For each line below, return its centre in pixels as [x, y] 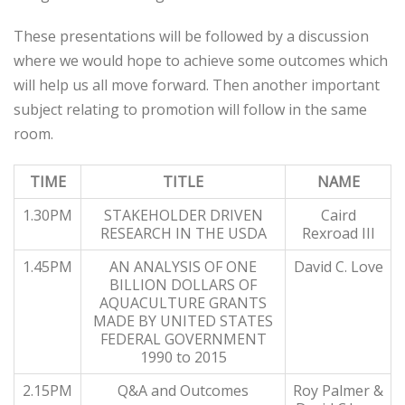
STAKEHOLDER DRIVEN [183, 215]
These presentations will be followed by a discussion [191, 36]
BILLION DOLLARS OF [183, 285]
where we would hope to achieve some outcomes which [201, 61]
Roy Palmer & [338, 391]
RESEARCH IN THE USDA [183, 233]
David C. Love [338, 267]
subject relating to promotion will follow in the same [190, 109]
